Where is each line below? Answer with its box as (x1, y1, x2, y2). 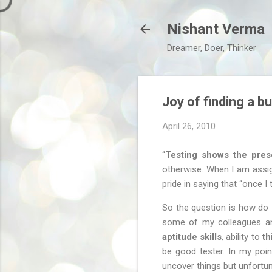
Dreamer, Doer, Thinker (167, 42, 256, 53)
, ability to (222, 231, 262, 242)
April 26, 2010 (162, 121, 216, 132)
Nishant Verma (167, 21, 265, 38)
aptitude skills (162, 231, 222, 242)
